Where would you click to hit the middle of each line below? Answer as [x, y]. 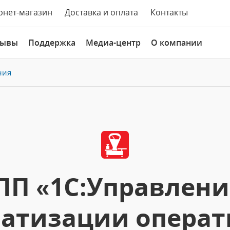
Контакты [169, 12]
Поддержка [52, 43]
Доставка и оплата [101, 12]
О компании [177, 43]
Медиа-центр [113, 43]
